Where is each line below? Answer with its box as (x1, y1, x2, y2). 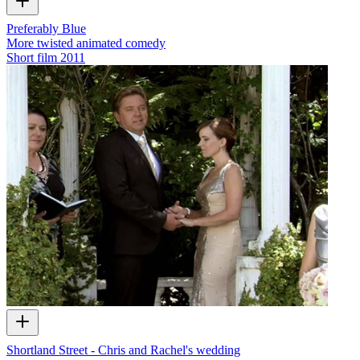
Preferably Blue (6, 22, 86, 36)
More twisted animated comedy (6, 36, 166, 51)
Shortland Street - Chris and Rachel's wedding (6, 342, 240, 357)
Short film (6, 51, 57, 65)
